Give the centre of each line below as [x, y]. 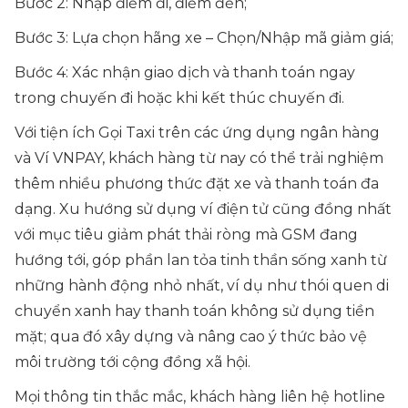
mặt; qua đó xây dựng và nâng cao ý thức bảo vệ [191, 337]
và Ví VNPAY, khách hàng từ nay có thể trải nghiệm [199, 158]
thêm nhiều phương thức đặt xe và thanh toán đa [197, 184]
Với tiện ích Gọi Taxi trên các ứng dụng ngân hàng [197, 133]
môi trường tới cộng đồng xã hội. [133, 362]
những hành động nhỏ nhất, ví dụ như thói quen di [202, 286]
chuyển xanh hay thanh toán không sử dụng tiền [194, 311]
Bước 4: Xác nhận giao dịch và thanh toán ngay [185, 72]
